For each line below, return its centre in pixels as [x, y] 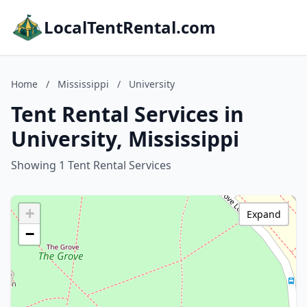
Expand [264, 214]
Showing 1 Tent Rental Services [91, 165]
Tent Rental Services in [127, 114]
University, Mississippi [125, 139]
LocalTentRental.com [130, 27]
